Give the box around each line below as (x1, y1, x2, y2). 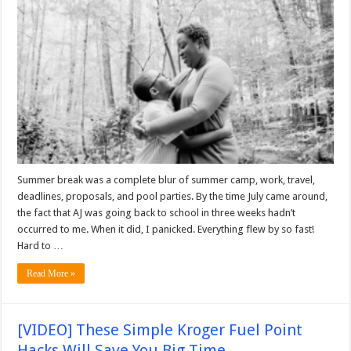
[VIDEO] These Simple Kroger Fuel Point (17, 320, 303, 339)
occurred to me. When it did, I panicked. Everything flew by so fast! (17, 223, 315, 235)
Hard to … (17, 239, 64, 251)
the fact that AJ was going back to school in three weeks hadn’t (17, 206, 296, 219)
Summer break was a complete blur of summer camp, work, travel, (17, 173, 316, 186)
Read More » (27, 267, 76, 279)
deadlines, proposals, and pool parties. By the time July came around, (17, 190, 328, 202)
